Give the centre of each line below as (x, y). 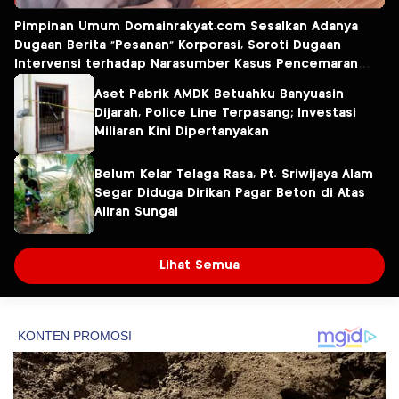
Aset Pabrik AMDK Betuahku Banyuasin (219, 95)
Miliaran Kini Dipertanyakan (182, 132)
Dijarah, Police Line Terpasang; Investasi (225, 114)
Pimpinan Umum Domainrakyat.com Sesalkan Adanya (186, 26)
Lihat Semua (199, 265)
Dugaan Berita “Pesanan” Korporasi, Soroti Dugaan (178, 45)
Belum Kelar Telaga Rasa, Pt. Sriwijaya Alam (234, 175)
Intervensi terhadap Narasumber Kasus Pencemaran (186, 64)
